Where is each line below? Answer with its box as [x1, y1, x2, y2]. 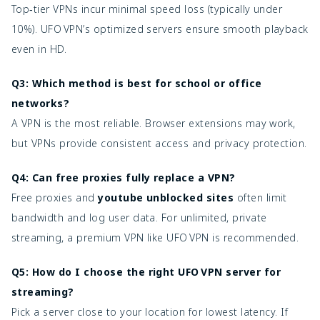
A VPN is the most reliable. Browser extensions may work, [11, 116, 296, 130]
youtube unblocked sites [98, 190, 234, 204]
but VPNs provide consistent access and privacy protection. [11, 136, 307, 150]
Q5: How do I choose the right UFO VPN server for [11, 264, 281, 279]
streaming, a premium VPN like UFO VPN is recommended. [11, 230, 299, 244]
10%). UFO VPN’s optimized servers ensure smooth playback [11, 21, 309, 36]
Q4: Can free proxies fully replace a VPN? [11, 170, 236, 184]
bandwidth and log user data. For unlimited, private [11, 210, 267, 224]
